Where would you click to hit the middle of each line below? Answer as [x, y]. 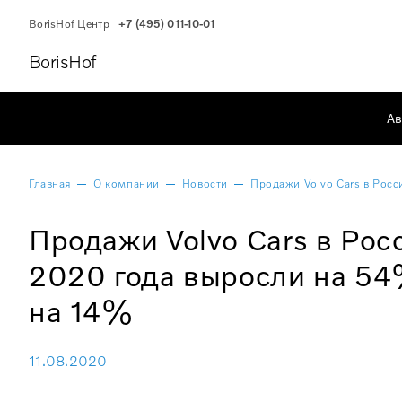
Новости [205, 183]
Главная [50, 183]
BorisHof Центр [69, 24]
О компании [127, 183]
